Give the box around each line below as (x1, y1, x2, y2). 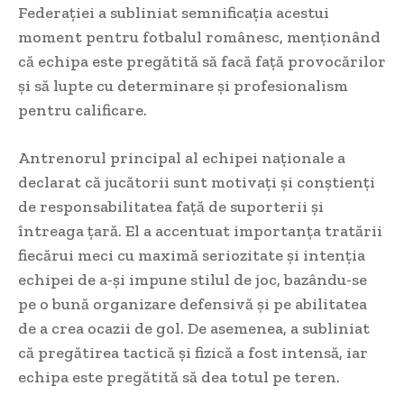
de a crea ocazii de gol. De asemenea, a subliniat (18, 318, 370, 339)
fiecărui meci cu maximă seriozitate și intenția (18, 245, 365, 266)
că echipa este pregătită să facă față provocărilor (18, 51, 386, 72)
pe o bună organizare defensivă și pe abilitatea (18, 294, 367, 315)
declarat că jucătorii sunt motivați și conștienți (18, 172, 375, 193)
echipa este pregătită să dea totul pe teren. (18, 367, 340, 388)
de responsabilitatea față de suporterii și (18, 197, 324, 217)
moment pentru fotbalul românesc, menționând (18, 27, 381, 48)
